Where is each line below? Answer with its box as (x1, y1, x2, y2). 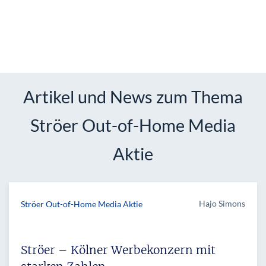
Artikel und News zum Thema (23, 86, 243, 107)
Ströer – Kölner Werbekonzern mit (21, 242, 216, 257)
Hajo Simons (199, 198, 245, 208)
